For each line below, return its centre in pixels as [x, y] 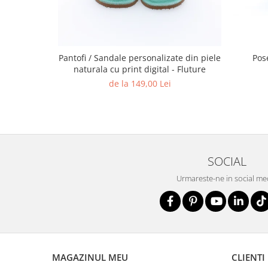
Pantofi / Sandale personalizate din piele [140, 58]
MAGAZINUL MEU [90, 258]
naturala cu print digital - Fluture [140, 69]
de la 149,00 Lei [140, 84]
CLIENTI [248, 258]
